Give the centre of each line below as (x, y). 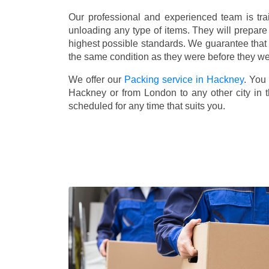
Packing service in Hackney (184, 79)
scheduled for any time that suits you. (147, 106)
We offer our (96, 79)
